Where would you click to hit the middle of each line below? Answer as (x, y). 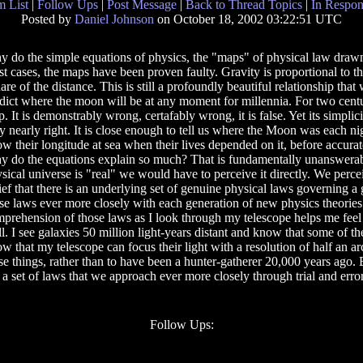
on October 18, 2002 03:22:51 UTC (248, 19)
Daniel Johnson (114, 19)
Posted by (48, 19)
